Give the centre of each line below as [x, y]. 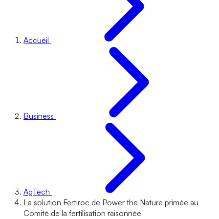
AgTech [37, 192]
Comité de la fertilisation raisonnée [82, 213]
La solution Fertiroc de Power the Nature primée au [111, 202]
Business [39, 116]
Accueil [36, 40]
